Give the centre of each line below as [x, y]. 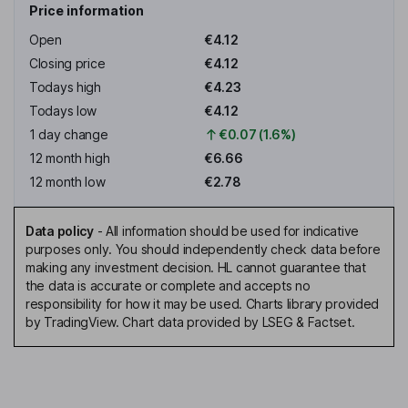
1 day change [69, 135]
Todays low [63, 111]
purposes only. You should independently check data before [203, 250]
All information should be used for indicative [232, 231]
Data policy [60, 231]
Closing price [67, 64]
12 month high [70, 158]
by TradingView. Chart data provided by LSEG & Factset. [190, 322]
